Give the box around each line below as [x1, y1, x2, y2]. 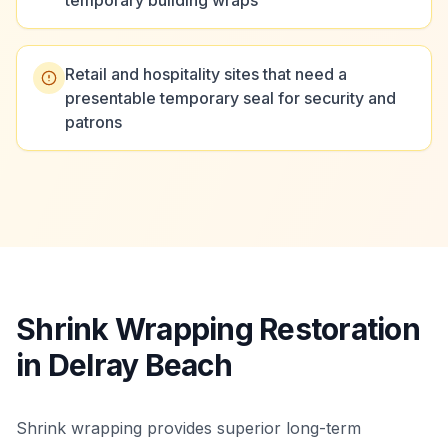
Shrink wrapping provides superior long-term [16, 418, 361, 438]
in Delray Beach [16, 347, 232, 383]
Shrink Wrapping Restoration [16, 311, 420, 347]
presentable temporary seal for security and [65, 88, 396, 108]
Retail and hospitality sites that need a [65, 64, 347, 84]
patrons [65, 112, 122, 132]
